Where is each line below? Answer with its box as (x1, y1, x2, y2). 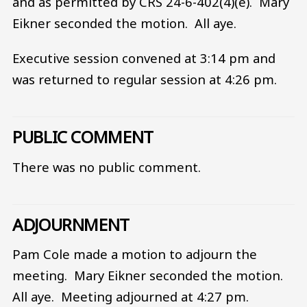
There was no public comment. (12, 158, 201, 175)
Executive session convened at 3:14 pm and (12, 49, 275, 67)
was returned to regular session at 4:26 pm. (12, 71, 277, 88)
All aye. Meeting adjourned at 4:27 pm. (12, 288, 249, 306)
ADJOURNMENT (12, 212, 130, 236)
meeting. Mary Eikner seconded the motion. (12, 267, 286, 284)
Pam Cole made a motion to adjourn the (12, 245, 257, 263)
